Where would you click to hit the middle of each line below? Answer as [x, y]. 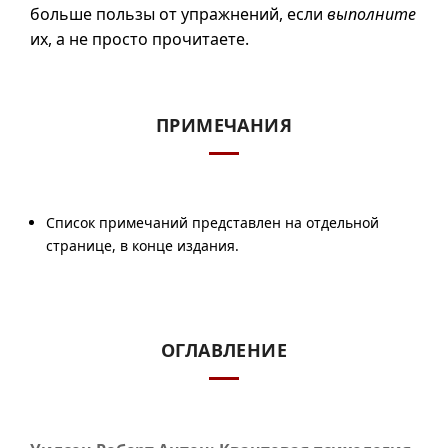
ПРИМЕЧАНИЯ [224, 125]
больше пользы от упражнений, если [178, 14]
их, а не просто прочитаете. [139, 39]
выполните [371, 14]
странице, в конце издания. [142, 245]
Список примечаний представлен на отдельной [212, 222]
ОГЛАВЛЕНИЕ [224, 350]
